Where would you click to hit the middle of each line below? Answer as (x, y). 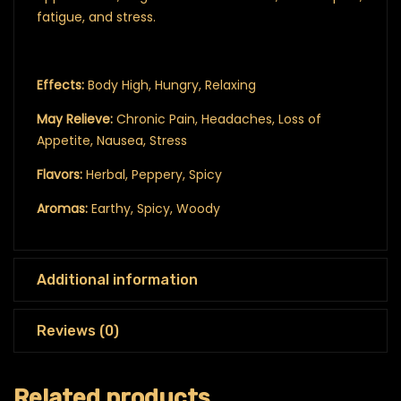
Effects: (60, 85)
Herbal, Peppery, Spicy (152, 174)
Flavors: (60, 174)
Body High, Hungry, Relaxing (170, 85)
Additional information (117, 279)
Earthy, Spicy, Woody (154, 208)
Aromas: (62, 208)
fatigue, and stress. (96, 17)
